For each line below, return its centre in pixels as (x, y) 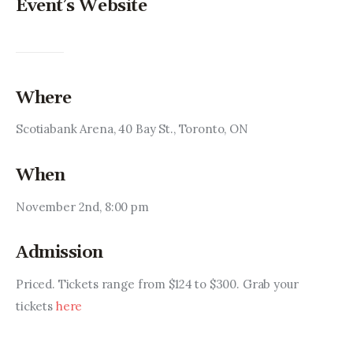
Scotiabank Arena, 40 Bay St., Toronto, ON (132, 129)
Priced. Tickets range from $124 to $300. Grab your (159, 284)
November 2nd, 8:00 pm (82, 206)
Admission (60, 253)
